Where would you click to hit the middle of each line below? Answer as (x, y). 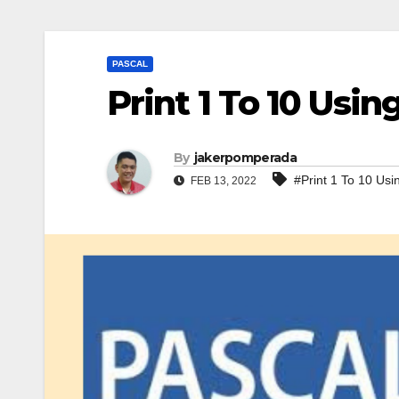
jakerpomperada (245, 158)
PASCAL (130, 64)
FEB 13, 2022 (222, 181)
